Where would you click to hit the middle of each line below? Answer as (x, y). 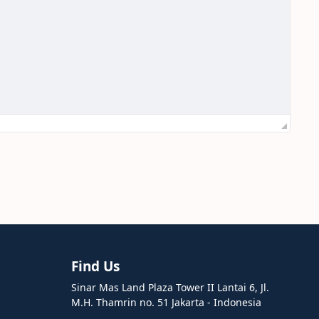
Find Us (95, 267)
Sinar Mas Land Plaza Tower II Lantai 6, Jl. (170, 288)
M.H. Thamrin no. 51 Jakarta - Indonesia (166, 303)
